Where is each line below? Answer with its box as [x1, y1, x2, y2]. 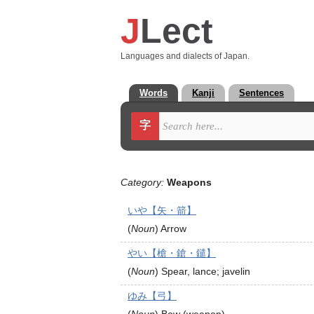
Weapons [167, 177, 212, 188]
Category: [121, 177, 164, 188]
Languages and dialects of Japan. [121, 51, 250, 60]
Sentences [239, 88, 284, 98]
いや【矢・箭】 [128, 205, 196, 216]
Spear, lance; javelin [161, 266, 250, 277]
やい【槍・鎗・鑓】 [128, 247, 216, 259]
